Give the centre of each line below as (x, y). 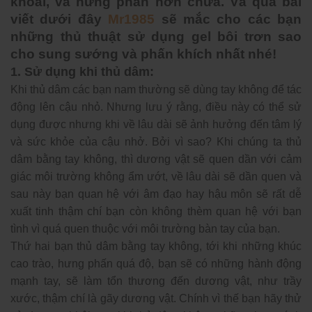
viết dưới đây (60, 19)
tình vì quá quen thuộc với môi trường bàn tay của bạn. (145, 229)
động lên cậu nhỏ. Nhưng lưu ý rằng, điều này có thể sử (156, 107)
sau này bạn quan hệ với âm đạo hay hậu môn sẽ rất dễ (156, 194)
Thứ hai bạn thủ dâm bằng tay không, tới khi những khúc (156, 246)
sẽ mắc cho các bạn (228, 19)
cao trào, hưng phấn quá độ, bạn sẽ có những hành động (156, 264)
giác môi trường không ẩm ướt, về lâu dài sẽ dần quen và (156, 177)
